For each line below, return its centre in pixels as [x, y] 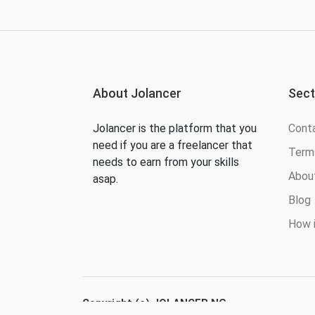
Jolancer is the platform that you [175, 128]
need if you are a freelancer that [173, 145]
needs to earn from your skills [166, 162]
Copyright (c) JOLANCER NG [154, 303]
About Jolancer [137, 93]
